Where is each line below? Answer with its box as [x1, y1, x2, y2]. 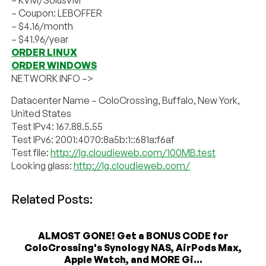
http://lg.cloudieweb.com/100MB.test [50, 147, 216, 159]
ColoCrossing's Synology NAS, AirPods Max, [24, 242, 242, 254]
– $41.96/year [11, 33, 69, 46]
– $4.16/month [11, 20, 74, 33]
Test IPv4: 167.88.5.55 [11, 121, 103, 133]
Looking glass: [11, 160, 74, 172]
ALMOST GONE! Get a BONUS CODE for [37, 230, 229, 242]
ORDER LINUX [11, 46, 78, 59]
